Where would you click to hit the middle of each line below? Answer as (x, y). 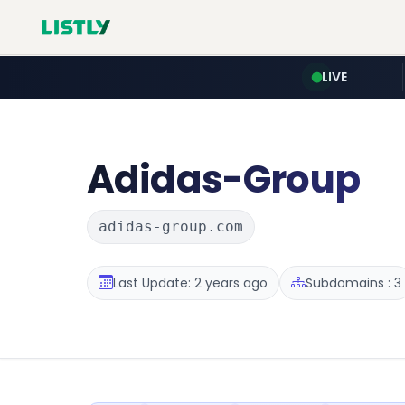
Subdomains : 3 (353, 283)
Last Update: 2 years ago (190, 283)
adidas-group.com (171, 226)
